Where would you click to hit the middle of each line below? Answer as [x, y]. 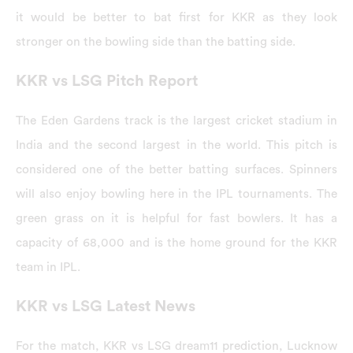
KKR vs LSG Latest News [106, 306]
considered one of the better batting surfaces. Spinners [176, 169]
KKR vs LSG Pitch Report [107, 81]
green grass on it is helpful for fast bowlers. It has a [176, 218]
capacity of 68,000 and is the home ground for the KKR [176, 242]
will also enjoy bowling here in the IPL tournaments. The [176, 193]
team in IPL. [48, 267]
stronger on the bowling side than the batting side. [156, 42]
